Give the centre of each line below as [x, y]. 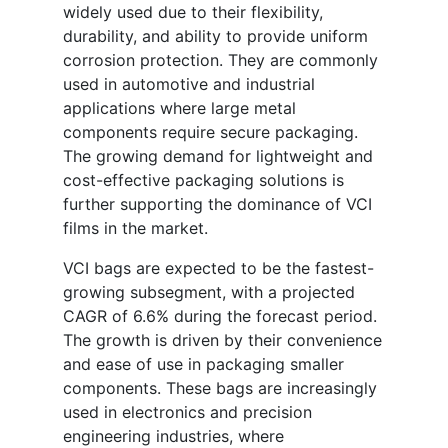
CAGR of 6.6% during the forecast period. [220, 316]
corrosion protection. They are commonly [220, 60]
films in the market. [135, 228]
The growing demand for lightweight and [218, 156]
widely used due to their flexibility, [193, 12]
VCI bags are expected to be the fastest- [218, 268]
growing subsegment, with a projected [209, 292]
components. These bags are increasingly [220, 388]
